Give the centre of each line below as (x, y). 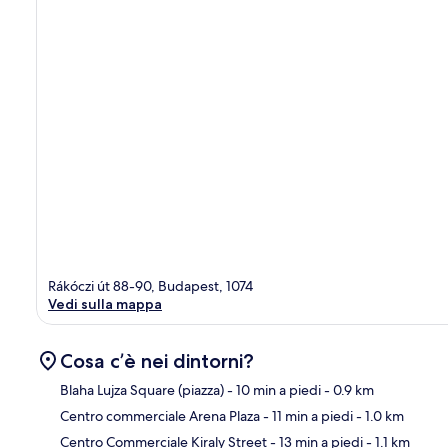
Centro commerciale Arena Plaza (160, 415)
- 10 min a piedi (272, 389)
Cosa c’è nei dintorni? (157, 360)
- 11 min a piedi (306, 415)
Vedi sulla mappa (105, 303)
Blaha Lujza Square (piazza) (142, 389)
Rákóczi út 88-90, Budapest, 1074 (150, 285)
